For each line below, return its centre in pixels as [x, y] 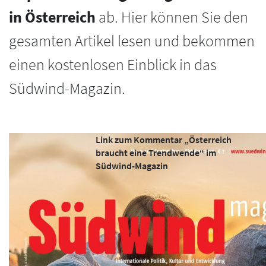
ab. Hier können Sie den [172, 18]
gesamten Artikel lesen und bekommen [132, 41]
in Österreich [52, 18]
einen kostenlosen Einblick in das [113, 65]
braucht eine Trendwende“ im [156, 152]
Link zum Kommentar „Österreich [164, 139]
